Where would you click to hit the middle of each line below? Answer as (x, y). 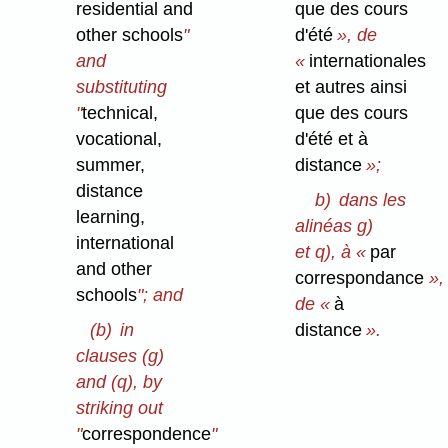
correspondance (362, 278)
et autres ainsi (351, 87)
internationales (368, 61)
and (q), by (119, 382)
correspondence (147, 434)
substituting (122, 87)
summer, (111, 165)
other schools (130, 35)
